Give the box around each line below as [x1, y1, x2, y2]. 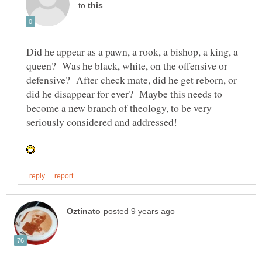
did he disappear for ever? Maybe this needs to [26, 86, 222, 101]
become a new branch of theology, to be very [26, 100, 212, 115]
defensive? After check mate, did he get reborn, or [26, 72, 237, 87]
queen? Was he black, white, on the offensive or [26, 58, 227, 73]
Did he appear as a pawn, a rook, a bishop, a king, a [26, 44, 238, 58]
